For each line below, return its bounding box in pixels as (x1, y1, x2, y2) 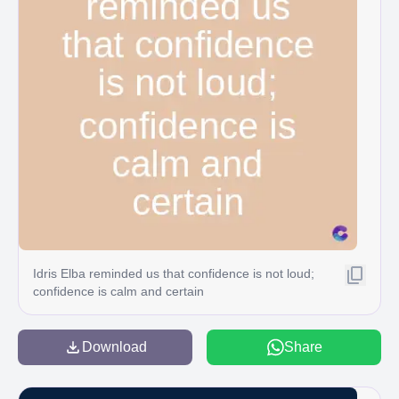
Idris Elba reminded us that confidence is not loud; (33, 266, 314, 281)
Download (81, 339, 147, 354)
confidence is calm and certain (33, 284, 204, 298)
